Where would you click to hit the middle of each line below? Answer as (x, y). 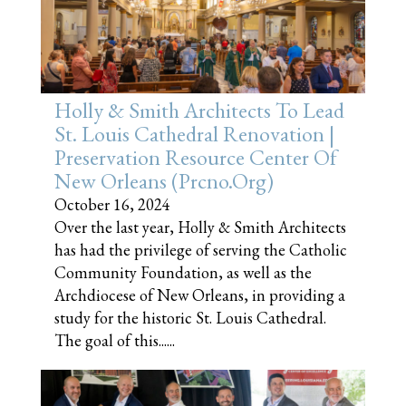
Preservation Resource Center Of (196, 157)
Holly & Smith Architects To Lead (199, 110)
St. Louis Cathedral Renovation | (194, 134)
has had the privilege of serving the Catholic (201, 250)
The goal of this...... (115, 340)
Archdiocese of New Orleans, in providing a (200, 295)
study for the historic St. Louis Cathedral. (190, 318)
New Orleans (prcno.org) (164, 181)
